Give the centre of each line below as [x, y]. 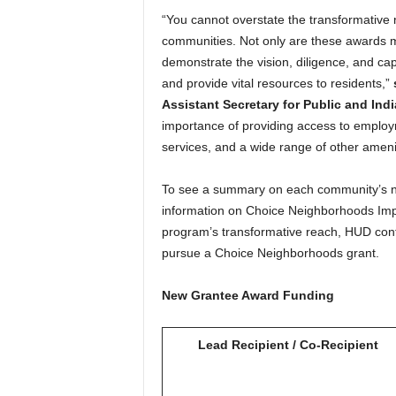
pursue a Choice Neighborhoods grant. [270, 253]
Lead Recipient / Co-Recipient [288, 345]
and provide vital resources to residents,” [277, 83]
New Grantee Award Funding [247, 295]
